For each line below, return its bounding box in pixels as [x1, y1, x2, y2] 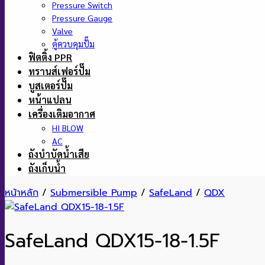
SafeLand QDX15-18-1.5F [5, 227, 220, 256]
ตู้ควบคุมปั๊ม [52, 38, 95, 49]
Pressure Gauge [52, 12, 112, 23]
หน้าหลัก [5, 186, 38, 200]
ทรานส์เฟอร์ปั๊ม [28, 65, 91, 77]
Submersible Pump [50, 186, 137, 200]
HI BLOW [52, 122, 83, 133]
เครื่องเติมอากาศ [28, 108, 95, 120]
